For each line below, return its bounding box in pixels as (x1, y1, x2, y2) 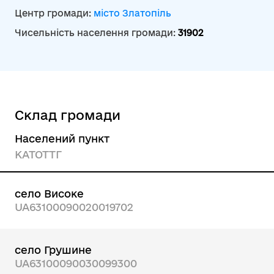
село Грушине (15, 244, 92, 256)
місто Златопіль (94, 8, 171, 18)
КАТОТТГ (15, 149, 62, 160)
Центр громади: (15, 8, 94, 18)
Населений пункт (15, 133, 109, 144)
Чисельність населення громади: (15, 28, 178, 38)
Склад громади (15, 108, 120, 122)
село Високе (15, 188, 84, 199)
